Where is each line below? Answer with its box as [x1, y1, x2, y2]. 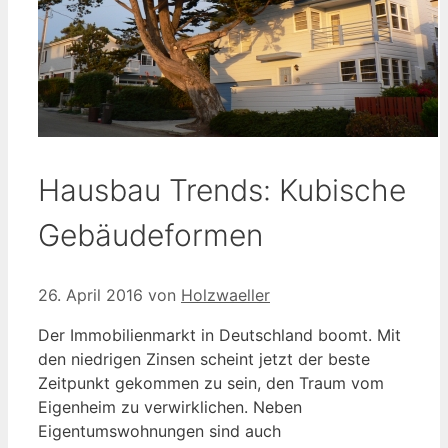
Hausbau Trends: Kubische [38, 171, 406, 208]
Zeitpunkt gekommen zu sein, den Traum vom [38, 372, 384, 393]
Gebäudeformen [38, 216, 263, 253]
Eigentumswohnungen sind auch [38, 420, 281, 441]
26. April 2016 [38, 284, 143, 305]
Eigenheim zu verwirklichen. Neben [38, 396, 302, 417]
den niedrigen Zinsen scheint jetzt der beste [38, 348, 370, 369]
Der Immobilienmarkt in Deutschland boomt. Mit [38, 324, 401, 345]
